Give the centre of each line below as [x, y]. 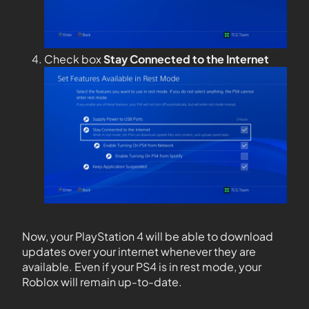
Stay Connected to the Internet [186, 59]
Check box [74, 59]
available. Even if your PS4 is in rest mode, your [142, 267]
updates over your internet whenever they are [139, 252]
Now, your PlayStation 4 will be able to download [148, 237]
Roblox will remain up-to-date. [102, 282]
